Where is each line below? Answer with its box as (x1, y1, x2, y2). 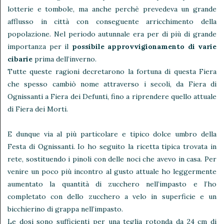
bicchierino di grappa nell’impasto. (7, 204, 123, 214)
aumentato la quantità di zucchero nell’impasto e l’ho (7, 179, 216, 189)
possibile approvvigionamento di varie (71, 42, 216, 51)
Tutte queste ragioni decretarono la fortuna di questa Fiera (7, 67, 216, 76)
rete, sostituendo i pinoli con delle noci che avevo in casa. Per (7, 154, 216, 164)
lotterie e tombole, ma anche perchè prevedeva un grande (7, 4, 216, 14)
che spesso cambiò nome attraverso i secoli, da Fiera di (7, 79, 216, 89)
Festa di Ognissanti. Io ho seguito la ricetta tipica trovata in (7, 142, 216, 151)
